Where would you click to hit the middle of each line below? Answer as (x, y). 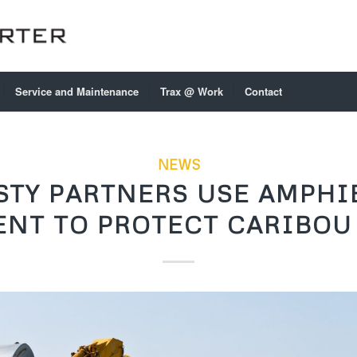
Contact (263, 91)
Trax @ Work (192, 91)
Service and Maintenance (77, 91)
